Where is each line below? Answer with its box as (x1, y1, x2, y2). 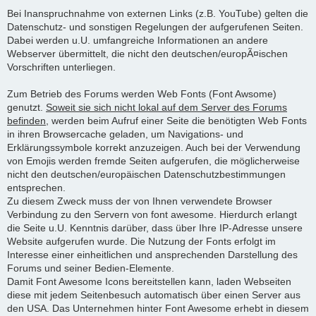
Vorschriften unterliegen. (7, 61, 116, 73)
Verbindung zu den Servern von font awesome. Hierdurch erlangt (7, 208, 297, 220)
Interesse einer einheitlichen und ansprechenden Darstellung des (7, 248, 298, 260)
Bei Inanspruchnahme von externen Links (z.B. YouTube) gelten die (7, 7, 308, 19)
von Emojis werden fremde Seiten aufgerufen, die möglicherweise (7, 154, 300, 166)
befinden (7, 114, 46, 126)
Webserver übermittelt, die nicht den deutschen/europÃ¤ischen (7, 47, 288, 59)
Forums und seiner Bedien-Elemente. (7, 262, 174, 274)
